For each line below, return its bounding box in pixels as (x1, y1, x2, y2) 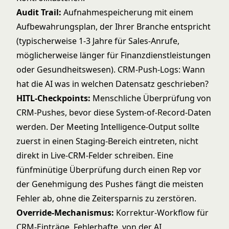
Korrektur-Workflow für (114, 207, 209, 218)
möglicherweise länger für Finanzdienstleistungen (16, 50, 211, 61)
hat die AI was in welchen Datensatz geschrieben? (16, 78, 209, 89)
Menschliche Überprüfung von (90, 93, 211, 104)
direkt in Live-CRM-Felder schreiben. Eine (16, 150, 173, 161)
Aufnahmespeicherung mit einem (61, 7, 193, 18)
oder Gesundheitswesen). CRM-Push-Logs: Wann (16, 64, 205, 75)
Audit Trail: (16, 7, 61, 18)
